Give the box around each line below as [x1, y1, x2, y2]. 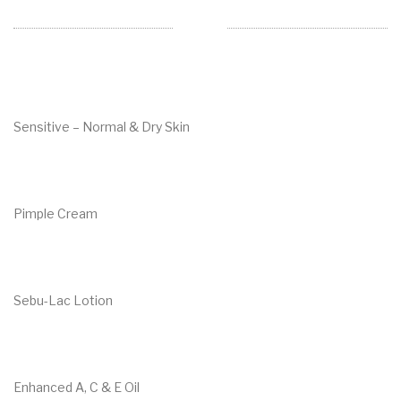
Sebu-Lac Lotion [13, 292, 113, 308]
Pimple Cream [13, 205, 98, 221]
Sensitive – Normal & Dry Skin [13, 118, 190, 134]
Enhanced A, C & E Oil [13, 379, 140, 395]
